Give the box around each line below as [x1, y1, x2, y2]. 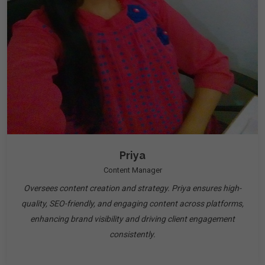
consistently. [109, 230, 156, 239]
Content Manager [103, 166, 162, 174]
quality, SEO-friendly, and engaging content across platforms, [21, 199, 244, 208]
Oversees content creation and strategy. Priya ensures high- [24, 183, 241, 193]
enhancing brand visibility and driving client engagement [30, 214, 235, 224]
